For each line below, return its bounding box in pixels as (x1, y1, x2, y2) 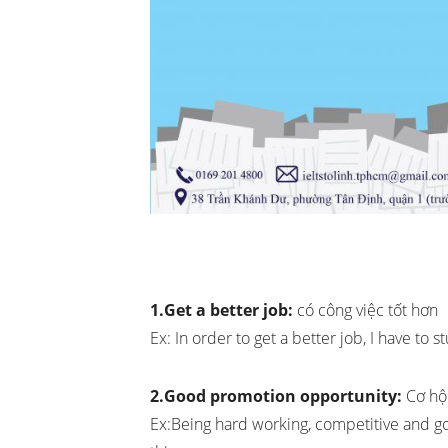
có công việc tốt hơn (293, 299, 438, 322)
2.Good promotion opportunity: (150, 385, 402, 408)
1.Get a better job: (150, 299, 293, 322)
